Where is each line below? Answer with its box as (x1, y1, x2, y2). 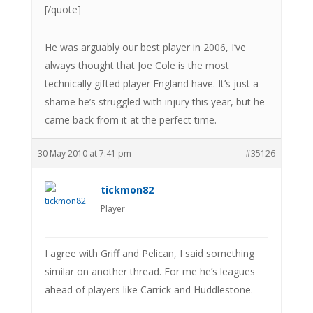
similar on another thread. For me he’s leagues (44, 264, 255, 278)
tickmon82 (100, 182, 154, 196)
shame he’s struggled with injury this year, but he (44, 94, 265, 108)
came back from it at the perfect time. (44, 112, 217, 126)
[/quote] (44, 2, 81, 16)
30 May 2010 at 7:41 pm (37, 147, 131, 159)
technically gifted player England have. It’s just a (44, 76, 259, 90)
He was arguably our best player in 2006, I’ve (44, 40, 246, 54)
